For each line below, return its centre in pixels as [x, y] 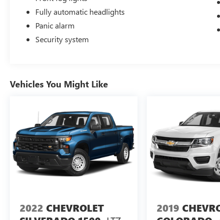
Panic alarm [55, 25]
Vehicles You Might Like [59, 84]
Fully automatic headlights [80, 11]
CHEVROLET [75, 208]
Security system [62, 39]
